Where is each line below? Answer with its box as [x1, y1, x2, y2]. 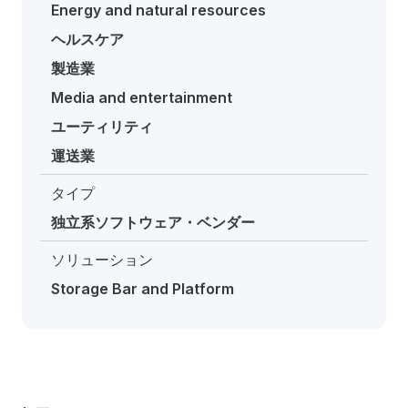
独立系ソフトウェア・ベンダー [51, 213, 255, 231]
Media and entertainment [51, 88, 232, 107]
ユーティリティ [51, 117, 153, 136]
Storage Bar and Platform [51, 280, 234, 298]
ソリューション [51, 250, 153, 269]
